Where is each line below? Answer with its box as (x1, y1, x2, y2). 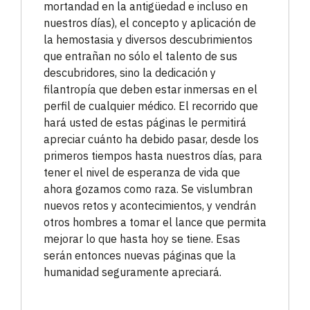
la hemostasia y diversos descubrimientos (44, 33, 253, 47)
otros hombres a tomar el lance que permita (44, 215, 266, 230)
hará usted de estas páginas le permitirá (44, 116, 246, 130)
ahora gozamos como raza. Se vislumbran (44, 182, 253, 197)
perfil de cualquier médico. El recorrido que (44, 99, 258, 113)
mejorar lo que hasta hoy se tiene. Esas (44, 232, 240, 246)
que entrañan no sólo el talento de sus (44, 49, 237, 64)
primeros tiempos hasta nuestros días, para (44, 149, 262, 163)
